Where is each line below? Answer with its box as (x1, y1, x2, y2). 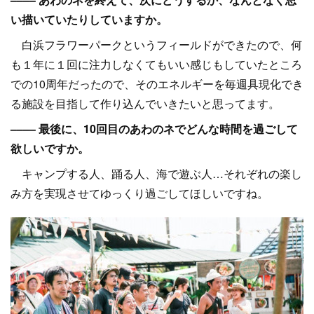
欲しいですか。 (11, 140, 89, 157)
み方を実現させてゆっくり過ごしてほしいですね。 (11, 185, 268, 202)
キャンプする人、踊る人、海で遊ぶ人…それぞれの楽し (11, 165, 302, 182)
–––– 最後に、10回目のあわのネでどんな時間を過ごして (11, 121, 298, 137)
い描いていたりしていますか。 (11, 11, 168, 28)
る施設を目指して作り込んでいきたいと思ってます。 (11, 95, 280, 112)
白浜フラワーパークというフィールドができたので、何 (11, 36, 302, 53)
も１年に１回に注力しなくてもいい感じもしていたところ (11, 56, 302, 73)
